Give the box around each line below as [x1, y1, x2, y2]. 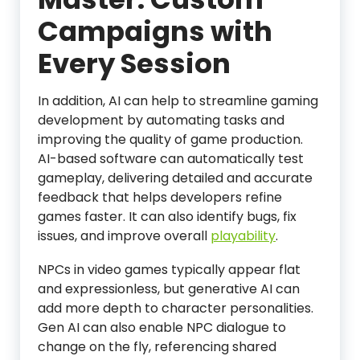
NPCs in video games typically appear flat [38, 260, 301, 279]
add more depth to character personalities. [38, 299, 313, 317]
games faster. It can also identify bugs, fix [38, 207, 297, 226]
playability [211, 227, 276, 245]
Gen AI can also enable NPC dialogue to [38, 318, 286, 337]
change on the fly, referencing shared [38, 337, 276, 356]
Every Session [38, 44, 231, 83]
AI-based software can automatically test [38, 149, 304, 168]
